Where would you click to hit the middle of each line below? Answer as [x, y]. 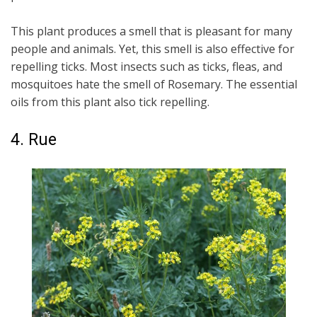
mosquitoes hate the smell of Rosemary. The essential [154, 85]
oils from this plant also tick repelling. [110, 102]
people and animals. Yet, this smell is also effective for [152, 49]
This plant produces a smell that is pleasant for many [151, 31]
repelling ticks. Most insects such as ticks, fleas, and [146, 67]
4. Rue [34, 140]
